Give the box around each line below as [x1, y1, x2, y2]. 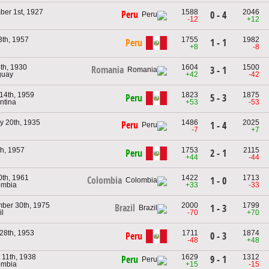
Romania [91, 64, 124, 76]
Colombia [87, 175, 122, 187]
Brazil [115, 202, 135, 214]
